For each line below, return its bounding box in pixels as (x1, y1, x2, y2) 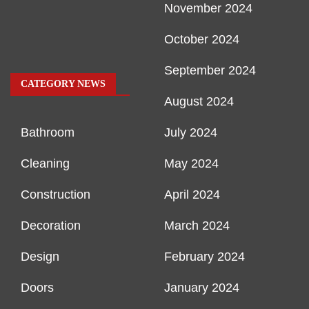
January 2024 (164, 281, 239, 295)
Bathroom (21, 126, 74, 140)
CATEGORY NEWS (21, 79, 106, 90)
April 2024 (164, 188, 220, 202)
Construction (21, 188, 90, 202)
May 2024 (164, 157, 219, 171)
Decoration (21, 219, 81, 233)
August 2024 (164, 94, 234, 109)
